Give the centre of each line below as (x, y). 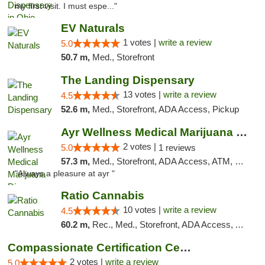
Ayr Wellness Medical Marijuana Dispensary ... (241, 132)
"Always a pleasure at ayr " (65, 174)
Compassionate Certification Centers (185, 248)
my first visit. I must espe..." (66, 6)
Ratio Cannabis (102, 195)
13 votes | (143, 94)
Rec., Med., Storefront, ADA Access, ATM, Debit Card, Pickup (163, 224)
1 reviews (177, 148)
